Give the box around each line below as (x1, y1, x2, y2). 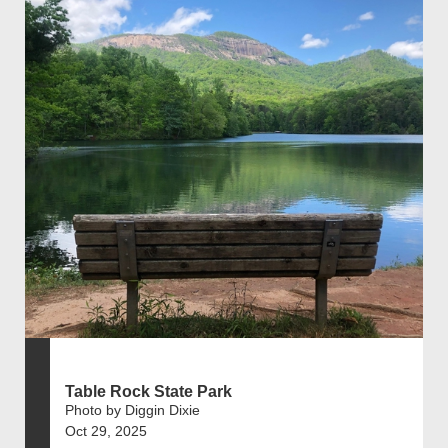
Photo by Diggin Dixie (65, 402, 200, 419)
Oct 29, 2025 (65, 423, 147, 440)
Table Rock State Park (65, 383, 232, 401)
